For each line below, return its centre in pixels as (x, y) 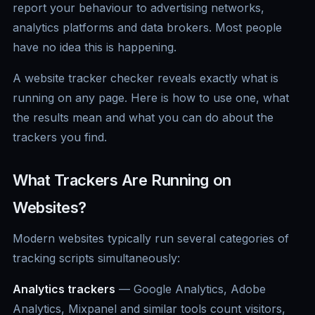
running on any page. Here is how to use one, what (151, 98)
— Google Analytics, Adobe (191, 289)
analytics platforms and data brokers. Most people (147, 28)
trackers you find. (60, 137)
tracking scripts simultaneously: (96, 258)
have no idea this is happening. (95, 47)
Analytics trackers (64, 289)
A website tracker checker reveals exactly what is (146, 78)
